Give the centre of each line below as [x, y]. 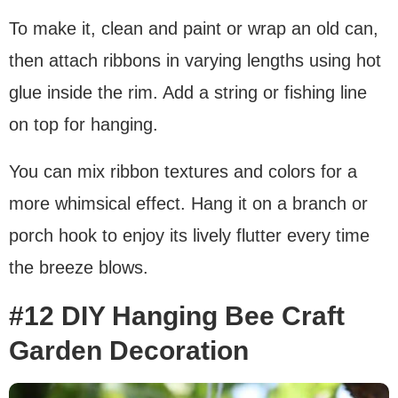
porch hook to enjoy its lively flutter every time [189, 236]
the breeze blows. [79, 268]
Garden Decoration [129, 351]
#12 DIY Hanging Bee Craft [177, 316]
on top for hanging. [84, 125]
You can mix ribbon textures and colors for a [183, 172]
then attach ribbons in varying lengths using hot [195, 61]
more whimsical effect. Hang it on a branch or [188, 204]
